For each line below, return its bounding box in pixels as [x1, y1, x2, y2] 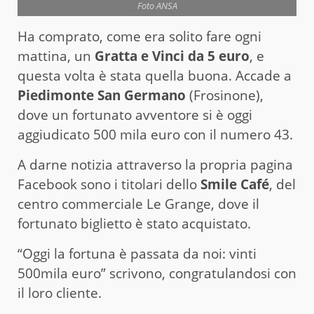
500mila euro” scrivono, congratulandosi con [18, 264, 296, 283]
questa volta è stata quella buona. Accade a [18, 67, 292, 86]
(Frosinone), [186, 86, 264, 105]
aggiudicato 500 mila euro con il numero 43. [18, 125, 296, 144]
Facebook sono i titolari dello [18, 175, 200, 194]
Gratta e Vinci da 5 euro [95, 47, 250, 66]
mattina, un [18, 47, 95, 66]
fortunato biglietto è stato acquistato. [18, 214, 254, 233]
